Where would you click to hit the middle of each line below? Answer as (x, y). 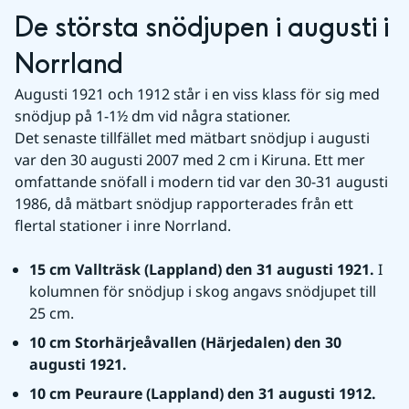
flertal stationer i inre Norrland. (123, 225)
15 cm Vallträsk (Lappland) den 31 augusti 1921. (204, 269)
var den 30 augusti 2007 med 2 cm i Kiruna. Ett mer (190, 160)
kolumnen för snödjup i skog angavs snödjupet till (203, 291)
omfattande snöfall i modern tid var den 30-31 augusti (201, 182)
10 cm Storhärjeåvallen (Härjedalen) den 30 (185, 342)
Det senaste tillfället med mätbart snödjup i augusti (192, 138)
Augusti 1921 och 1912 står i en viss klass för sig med (197, 94)
